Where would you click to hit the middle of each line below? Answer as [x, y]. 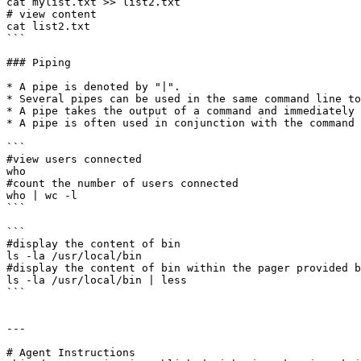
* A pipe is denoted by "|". [93, 87]
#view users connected [74, 159]
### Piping [39, 62]
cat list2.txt [48, 26]
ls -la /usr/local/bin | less [97, 280]
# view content [55, 14]
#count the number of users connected [122, 183]
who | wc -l [42, 195]
